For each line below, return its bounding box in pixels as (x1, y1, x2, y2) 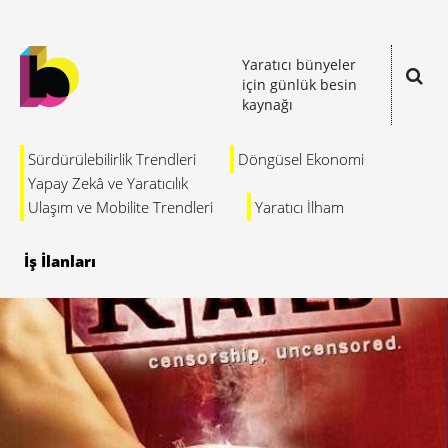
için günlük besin (242, 75, 357, 94)
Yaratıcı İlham (255, 197, 344, 217)
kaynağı (242, 95, 293, 114)
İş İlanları (24, 251, 96, 271)
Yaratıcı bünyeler (242, 55, 356, 74)
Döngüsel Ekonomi (238, 149, 364, 169)
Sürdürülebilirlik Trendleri (28, 149, 196, 169)
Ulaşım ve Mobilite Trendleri (28, 197, 213, 217)
